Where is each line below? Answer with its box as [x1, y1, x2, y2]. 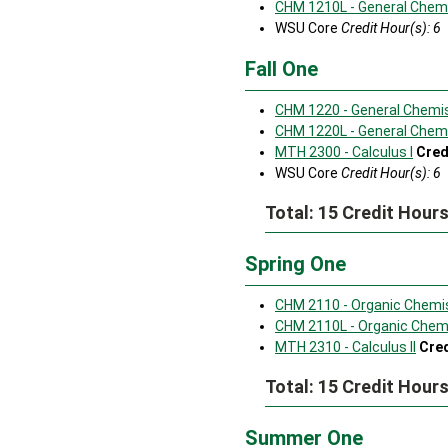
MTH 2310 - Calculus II [275, 339, 416, 355]
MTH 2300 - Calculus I [275, 144, 413, 160]
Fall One [245, 57, 318, 81]
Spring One [245, 252, 346, 276]
